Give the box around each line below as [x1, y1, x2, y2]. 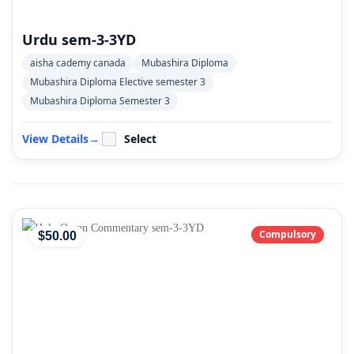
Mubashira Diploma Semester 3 [30, 94, 170, 107]
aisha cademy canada [30, 56, 126, 70]
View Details [22, 131, 88, 146]
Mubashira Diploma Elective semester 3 [30, 75, 205, 88]
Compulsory [259, 228, 316, 241]
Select [124, 131, 156, 146]
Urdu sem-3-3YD [22, 30, 136, 49]
